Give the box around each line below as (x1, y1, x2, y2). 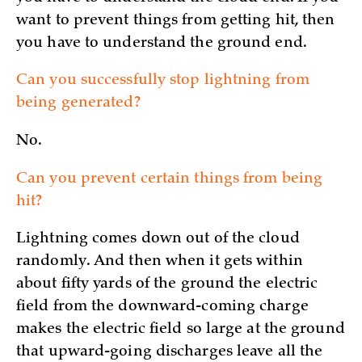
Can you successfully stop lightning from (16, 74, 310, 89)
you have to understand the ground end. (16, 36, 307, 51)
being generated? (16, 96, 141, 112)
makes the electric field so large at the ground (16, 322, 345, 338)
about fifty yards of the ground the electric (16, 277, 318, 293)
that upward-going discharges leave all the (16, 345, 323, 360)
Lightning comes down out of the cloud (16, 232, 300, 247)
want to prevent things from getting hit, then (16, 13, 335, 28)
